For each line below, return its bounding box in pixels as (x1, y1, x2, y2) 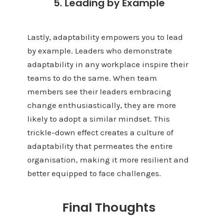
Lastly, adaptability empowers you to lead (27, 32, 183, 42)
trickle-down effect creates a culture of (27, 127, 173, 138)
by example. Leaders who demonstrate (27, 46, 172, 56)
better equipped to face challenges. (27, 168, 161, 179)
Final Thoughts (62, 198, 156, 216)
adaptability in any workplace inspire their (27, 59, 188, 70)
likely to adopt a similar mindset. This (27, 114, 170, 124)
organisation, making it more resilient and (27, 155, 189, 165)
